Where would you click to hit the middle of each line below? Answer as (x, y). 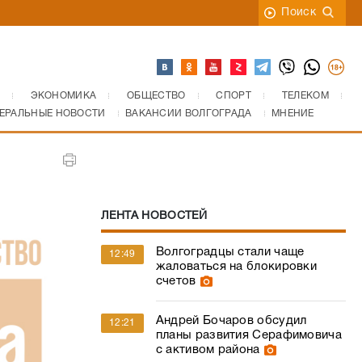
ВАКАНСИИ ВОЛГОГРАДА (188, 114)
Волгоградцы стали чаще (230, 252)
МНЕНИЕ (293, 114)
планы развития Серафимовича (248, 335)
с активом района (208, 350)
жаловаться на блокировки (236, 267)
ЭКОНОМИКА (63, 96)
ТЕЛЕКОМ (305, 96)
